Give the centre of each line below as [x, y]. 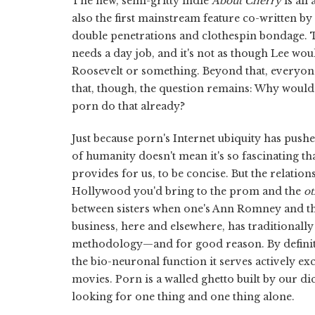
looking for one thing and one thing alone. [183, 296]
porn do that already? [128, 106]
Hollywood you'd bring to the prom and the [188, 191]
